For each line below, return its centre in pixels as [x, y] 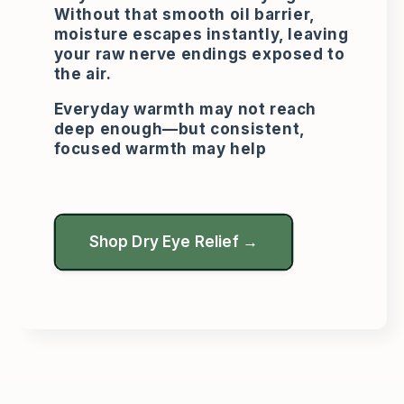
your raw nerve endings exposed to [199, 55]
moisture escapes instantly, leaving [201, 35]
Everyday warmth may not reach [185, 110]
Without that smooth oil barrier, [184, 15]
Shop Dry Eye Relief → [174, 242]
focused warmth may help [160, 149]
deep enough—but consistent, [179, 129]
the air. [83, 74]
